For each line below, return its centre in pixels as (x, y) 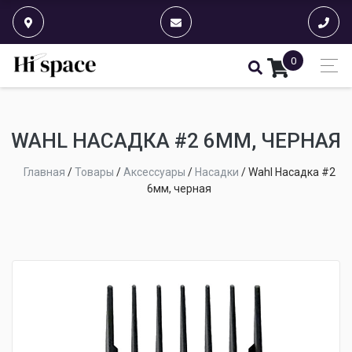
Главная (44, 172)
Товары (94, 172)
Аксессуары (154, 172)
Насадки (216, 172)
